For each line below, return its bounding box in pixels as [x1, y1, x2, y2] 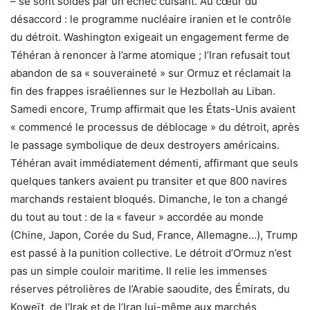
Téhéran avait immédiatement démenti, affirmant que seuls [10, 156, 298, 170]
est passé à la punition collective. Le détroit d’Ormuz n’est [10, 246, 291, 259]
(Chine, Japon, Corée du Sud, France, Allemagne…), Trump [10, 228, 298, 241]
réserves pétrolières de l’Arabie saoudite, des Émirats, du [10, 282, 290, 295]
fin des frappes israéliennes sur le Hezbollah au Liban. [10, 84, 275, 98]
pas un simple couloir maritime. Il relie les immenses [10, 264, 267, 277]
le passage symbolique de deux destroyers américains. [10, 138, 280, 152]
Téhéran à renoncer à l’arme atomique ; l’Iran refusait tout [10, 48, 290, 62]
